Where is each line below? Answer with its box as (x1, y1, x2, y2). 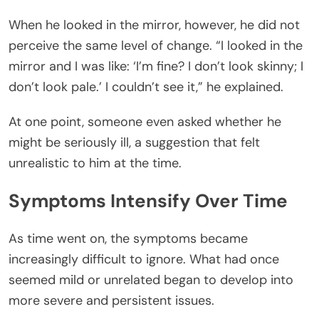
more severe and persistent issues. (9, 292, 214, 310)
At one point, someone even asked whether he (9, 113, 281, 130)
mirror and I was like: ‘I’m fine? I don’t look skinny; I (9, 57, 303, 75)
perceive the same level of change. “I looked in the (9, 36, 303, 54)
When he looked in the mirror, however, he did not (9, 16, 300, 33)
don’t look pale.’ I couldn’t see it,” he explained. (9, 78, 283, 95)
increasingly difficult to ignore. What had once (9, 251, 279, 268)
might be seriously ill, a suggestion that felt (9, 133, 260, 151)
